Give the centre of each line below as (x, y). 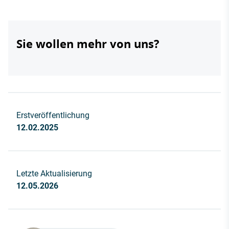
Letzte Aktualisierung (54, 174)
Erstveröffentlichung (53, 116)
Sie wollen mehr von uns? (88, 44)
